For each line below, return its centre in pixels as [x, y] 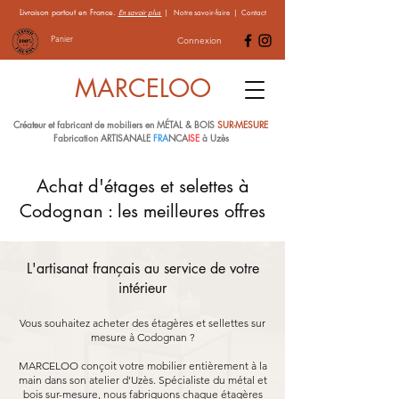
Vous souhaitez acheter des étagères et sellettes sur [142, 323]
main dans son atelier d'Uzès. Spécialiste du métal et [142, 380]
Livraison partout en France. [69, 12]
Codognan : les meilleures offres [142, 211]
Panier [62, 38]
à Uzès [215, 138]
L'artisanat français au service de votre [142, 269]
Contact [252, 12]
